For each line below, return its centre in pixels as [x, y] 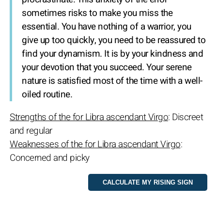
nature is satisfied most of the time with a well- [112, 81]
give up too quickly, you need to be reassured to [114, 40]
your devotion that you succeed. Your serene [107, 68]
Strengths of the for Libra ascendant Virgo [89, 117]
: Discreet [186, 117]
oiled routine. [47, 95]
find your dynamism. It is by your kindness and [112, 54]
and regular [31, 131]
